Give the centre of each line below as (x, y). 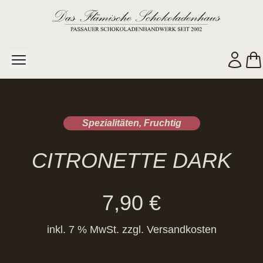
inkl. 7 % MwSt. (83, 230)
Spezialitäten (110, 123)
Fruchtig (162, 123)
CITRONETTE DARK (131, 161)
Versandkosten (181, 230)
